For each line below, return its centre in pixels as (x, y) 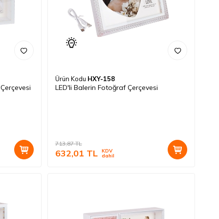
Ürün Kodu (71, 79)
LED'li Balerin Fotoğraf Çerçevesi (106, 88)
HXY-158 (101, 79)
